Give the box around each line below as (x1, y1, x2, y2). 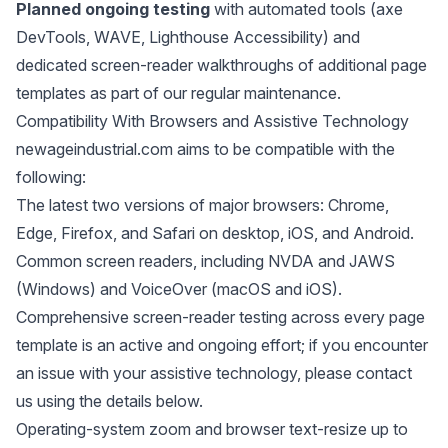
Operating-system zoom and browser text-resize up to (16, 419, 408, 439)
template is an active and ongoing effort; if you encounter (16, 335, 428, 355)
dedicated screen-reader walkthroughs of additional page (16, 55, 427, 75)
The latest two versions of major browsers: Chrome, (16, 195, 389, 215)
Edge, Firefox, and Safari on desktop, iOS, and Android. (16, 223, 414, 243)
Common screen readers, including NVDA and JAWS (16, 251, 395, 271)
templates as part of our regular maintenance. (16, 83, 341, 103)
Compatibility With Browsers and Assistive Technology (16, 111, 409, 131)
